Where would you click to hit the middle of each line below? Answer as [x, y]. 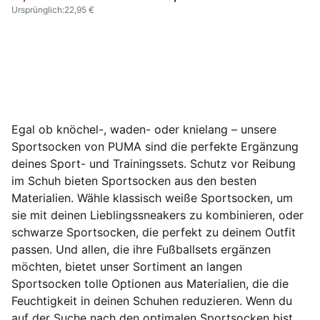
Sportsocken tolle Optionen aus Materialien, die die [150, 284]
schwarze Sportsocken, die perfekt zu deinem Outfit [154, 232]
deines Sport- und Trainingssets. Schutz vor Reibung [154, 164]
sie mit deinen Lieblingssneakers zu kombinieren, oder [157, 215]
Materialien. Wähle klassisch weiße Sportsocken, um [152, 198]
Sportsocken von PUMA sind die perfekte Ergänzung [155, 146]
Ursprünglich [37, 10]
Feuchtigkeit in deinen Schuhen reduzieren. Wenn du [152, 301]
